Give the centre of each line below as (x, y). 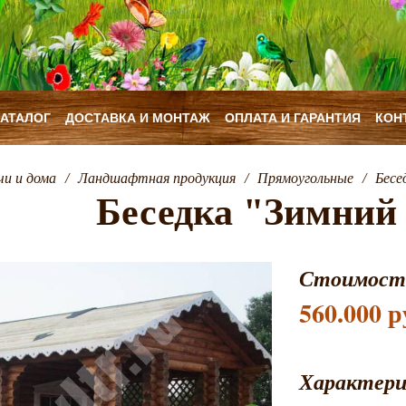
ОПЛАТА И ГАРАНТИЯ (293, 117)
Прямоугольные (305, 178)
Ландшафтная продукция (156, 178)
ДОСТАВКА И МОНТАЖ (138, 117)
